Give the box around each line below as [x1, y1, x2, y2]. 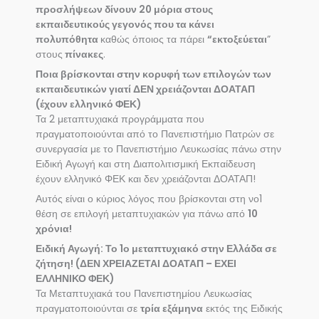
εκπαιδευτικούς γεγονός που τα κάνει [36, 18, 214, 32]
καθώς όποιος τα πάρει [100, 33, 207, 47]
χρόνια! [36, 222, 72, 236]
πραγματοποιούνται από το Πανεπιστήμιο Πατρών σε [36, 127, 274, 142]
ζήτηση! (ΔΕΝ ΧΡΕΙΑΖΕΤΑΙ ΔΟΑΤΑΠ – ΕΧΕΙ [36, 256, 236, 271]
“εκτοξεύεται [207, 33, 267, 47]
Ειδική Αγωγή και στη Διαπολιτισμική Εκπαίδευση [36, 157, 258, 172]
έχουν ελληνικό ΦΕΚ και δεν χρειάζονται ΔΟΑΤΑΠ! [36, 172, 258, 187]
